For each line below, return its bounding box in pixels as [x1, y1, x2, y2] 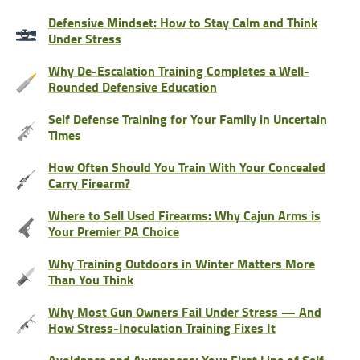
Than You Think [48, 270, 133, 289]
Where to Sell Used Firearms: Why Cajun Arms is [48, 206, 321, 225]
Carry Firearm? [48, 174, 130, 193]
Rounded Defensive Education [48, 77, 217, 96]
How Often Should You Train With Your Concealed [48, 157, 325, 177]
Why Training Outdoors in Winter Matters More [48, 254, 315, 273]
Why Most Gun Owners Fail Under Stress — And [48, 302, 321, 321]
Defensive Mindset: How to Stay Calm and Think [48, 13, 317, 32]
